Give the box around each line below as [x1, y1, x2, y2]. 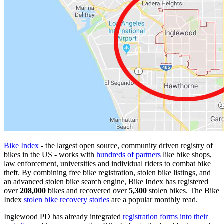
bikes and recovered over [46, 186, 129, 195]
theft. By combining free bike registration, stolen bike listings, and [4, 168, 211, 177]
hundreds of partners [96, 150, 161, 159]
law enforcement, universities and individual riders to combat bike [4, 159, 211, 168]
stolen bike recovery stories [24, 195, 109, 204]
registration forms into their [123, 212, 208, 221]
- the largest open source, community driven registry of [39, 141, 213, 150]
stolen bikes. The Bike [147, 186, 219, 195]
